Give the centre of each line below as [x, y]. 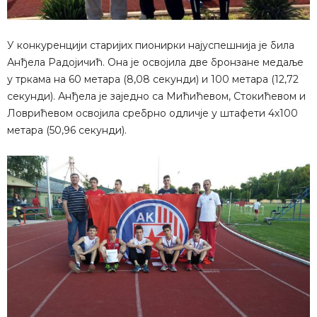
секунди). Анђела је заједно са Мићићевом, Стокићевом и [156, 96]
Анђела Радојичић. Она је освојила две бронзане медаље [155, 62]
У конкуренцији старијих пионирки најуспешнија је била [151, 45]
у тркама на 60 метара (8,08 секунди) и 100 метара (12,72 [153, 79]
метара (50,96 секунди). [67, 130]
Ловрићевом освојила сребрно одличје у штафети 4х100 [152, 113]
